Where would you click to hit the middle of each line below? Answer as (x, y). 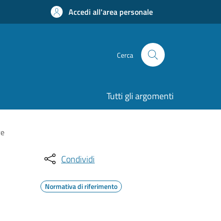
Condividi (78, 159)
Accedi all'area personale (111, 12)
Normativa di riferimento (81, 186)
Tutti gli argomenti (140, 96)
